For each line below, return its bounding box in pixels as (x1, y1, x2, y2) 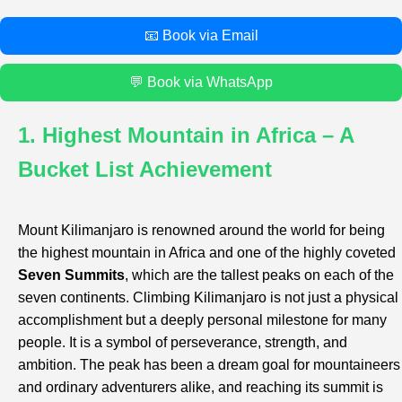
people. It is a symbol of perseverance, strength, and (18, 335, 347, 351)
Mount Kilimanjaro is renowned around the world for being (18, 223, 385, 239)
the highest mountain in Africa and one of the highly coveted (18, 245, 396, 261)
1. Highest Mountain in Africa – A (18, 123, 354, 148)
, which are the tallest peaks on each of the (125, 267, 394, 284)
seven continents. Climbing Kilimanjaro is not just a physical (18, 290, 398, 306)
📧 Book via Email (144, 27, 258, 43)
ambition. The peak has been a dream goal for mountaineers (18, 357, 400, 373)
